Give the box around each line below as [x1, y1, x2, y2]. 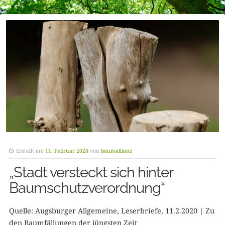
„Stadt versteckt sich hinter [9, 163, 173, 181]
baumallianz [100, 147, 132, 154]
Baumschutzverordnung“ [9, 179, 165, 196]
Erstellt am [16, 147, 44, 154]
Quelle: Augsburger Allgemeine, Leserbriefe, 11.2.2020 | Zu [9, 205, 214, 215]
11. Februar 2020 [45, 147, 88, 154]
